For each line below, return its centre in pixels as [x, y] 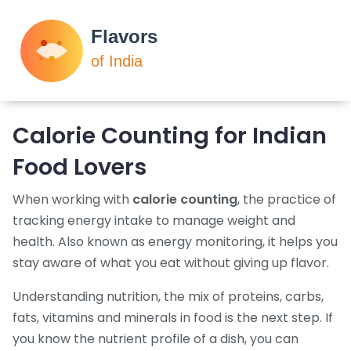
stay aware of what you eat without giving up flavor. [171, 263]
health [33, 242]
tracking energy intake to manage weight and [154, 221]
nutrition [132, 297]
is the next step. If [277, 318]
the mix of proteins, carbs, [244, 297]
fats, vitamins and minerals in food [117, 318]
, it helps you [300, 242]
